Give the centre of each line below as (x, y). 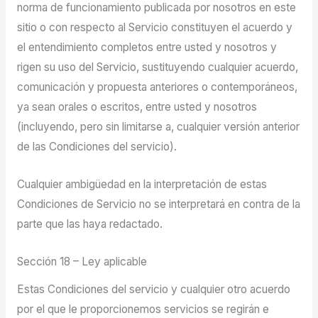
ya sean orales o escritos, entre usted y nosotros (137, 107)
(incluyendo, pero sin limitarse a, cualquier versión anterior (158, 127)
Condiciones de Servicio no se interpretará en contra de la (158, 204)
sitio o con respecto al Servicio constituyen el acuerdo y (154, 28)
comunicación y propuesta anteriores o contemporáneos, (157, 87)
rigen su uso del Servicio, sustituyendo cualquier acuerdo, (157, 67)
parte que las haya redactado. (89, 224)
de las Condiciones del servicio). (97, 147)
